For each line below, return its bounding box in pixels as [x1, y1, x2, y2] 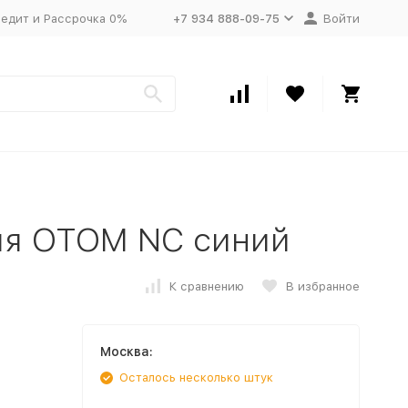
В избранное [285, 279, 360, 293]
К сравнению [168, 279, 244, 293]
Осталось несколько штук [118, 371, 273, 384]
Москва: [99, 344, 153, 359]
